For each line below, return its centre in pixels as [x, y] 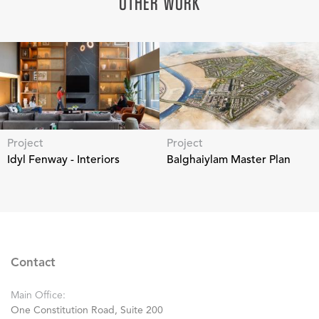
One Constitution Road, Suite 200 [87, 310]
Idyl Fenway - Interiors [63, 160]
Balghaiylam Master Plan [229, 160]
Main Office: [38, 296]
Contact [33, 263]
